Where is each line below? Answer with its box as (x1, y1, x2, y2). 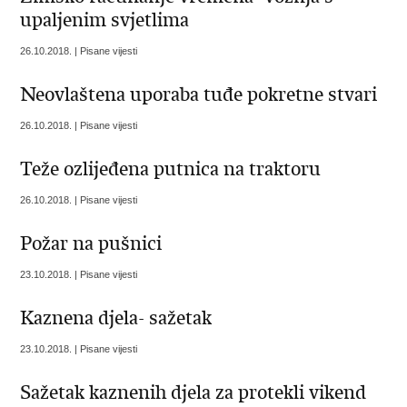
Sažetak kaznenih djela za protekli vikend (20, 381, 367, 404)
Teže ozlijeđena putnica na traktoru (20, 157, 322, 181)
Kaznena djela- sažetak (20, 306, 213, 330)
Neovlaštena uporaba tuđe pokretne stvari (20, 83, 378, 106)
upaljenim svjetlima (20, 8, 190, 32)
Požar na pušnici (20, 232, 163, 255)
